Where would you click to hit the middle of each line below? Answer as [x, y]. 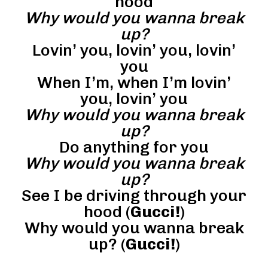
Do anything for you [134, 147]
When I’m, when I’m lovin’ [134, 82]
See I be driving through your [134, 195]
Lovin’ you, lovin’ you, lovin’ [134, 50]
